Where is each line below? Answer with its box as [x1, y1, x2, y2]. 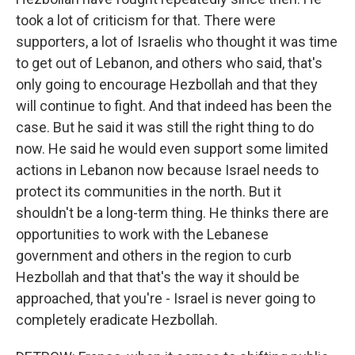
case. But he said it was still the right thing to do [16, 119, 314, 136]
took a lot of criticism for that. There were [16, 12, 276, 29]
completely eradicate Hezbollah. [16, 311, 218, 328]
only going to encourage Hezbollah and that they [16, 76, 318, 93]
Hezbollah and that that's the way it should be [16, 269, 300, 285]
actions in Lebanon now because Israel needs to [16, 162, 319, 178]
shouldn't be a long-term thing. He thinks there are [16, 204, 329, 221]
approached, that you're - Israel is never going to [16, 290, 315, 307]
